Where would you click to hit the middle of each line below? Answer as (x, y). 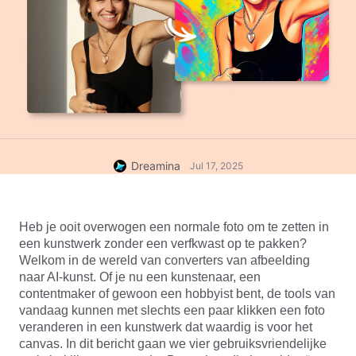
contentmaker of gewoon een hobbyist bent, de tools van (177, 294)
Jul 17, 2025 (216, 166)
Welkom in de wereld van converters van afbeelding (164, 260)
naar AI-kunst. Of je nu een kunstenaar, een (140, 277)
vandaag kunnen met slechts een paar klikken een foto (172, 310)
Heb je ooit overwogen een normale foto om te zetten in (174, 227)
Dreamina (155, 166)
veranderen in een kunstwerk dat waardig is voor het (166, 327)
